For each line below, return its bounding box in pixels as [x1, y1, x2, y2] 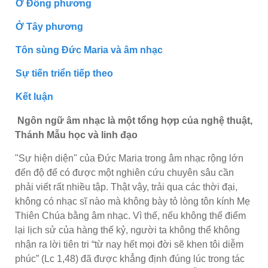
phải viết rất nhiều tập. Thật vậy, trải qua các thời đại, [15, 181, 237, 192]
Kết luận [16, 91, 53, 102]
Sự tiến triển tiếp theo [16, 68, 113, 78]
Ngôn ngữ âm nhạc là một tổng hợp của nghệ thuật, [17, 115, 252, 126]
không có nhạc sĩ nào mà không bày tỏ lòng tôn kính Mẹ [15, 196, 250, 206]
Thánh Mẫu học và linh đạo [15, 129, 138, 140]
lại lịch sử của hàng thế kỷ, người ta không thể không [15, 224, 240, 235]
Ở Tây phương [16, 21, 83, 32]
